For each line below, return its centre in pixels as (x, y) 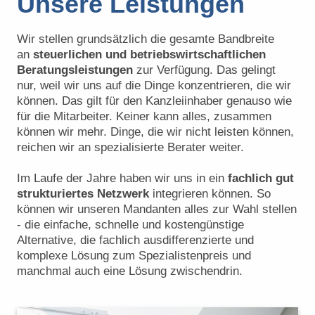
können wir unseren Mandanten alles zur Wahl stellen (157, 209)
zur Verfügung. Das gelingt (204, 70)
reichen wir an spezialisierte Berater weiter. (130, 147)
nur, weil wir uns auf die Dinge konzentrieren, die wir (154, 85)
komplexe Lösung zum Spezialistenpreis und (134, 256)
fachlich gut (261, 178)
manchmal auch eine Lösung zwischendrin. (130, 271)
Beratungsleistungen (75, 70)
